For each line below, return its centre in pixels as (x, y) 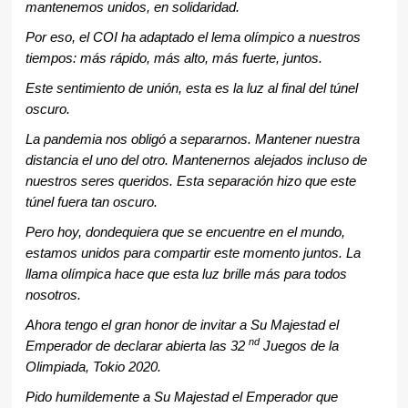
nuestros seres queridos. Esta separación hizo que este (190, 182)
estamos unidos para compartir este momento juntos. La (193, 254)
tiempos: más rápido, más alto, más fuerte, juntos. (173, 59)
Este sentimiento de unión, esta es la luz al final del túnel (191, 89)
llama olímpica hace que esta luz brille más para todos (186, 275)
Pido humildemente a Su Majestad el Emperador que (181, 398)
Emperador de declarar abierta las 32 (137, 347)
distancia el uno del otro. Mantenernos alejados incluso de (196, 161)
